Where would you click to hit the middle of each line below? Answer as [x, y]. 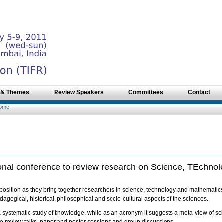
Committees [146, 92]
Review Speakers [79, 92]
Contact [199, 92]
